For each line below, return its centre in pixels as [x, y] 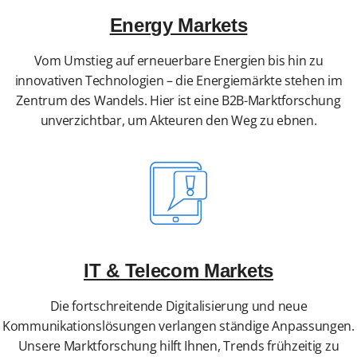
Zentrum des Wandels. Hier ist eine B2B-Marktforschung [178, 101]
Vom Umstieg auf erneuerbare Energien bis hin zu [178, 61]
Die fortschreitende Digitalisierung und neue [178, 306]
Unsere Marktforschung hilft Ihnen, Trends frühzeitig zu [178, 346]
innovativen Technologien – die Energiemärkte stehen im [178, 81]
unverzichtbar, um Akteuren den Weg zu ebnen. [178, 121]
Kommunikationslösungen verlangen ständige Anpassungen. [178, 326]
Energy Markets [178, 25]
